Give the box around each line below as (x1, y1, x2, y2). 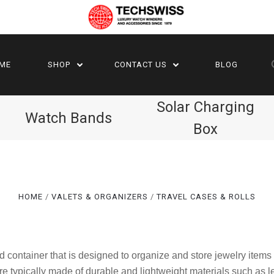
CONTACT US (114, 59, 169, 69)
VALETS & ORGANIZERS (51, 192, 148, 201)
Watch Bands (24, 109, 112, 127)
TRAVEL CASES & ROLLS (157, 192, 256, 201)
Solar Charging (156, 98, 254, 116)
